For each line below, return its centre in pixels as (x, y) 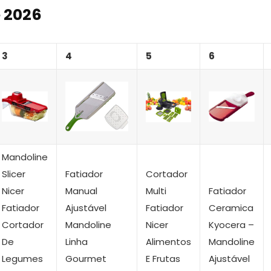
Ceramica (231, 207)
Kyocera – (231, 224)
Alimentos (168, 241)
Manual (81, 191)
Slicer (14, 174)
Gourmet (86, 258)
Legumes (22, 258)
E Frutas (163, 258)
